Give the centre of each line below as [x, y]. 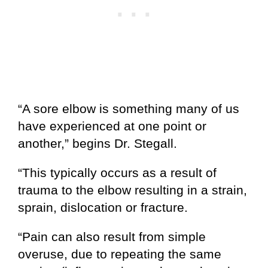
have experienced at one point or [112, 126]
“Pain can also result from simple [112, 237]
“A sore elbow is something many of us [129, 109]
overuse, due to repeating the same [120, 254]
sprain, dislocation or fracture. [103, 208]
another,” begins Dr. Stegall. [98, 144]
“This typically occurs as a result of [117, 173]
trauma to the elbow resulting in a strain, [133, 190]
